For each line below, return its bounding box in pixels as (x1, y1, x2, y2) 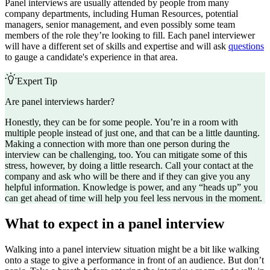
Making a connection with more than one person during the (5, 138, 230, 149)
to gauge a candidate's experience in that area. (5, 51, 178, 62)
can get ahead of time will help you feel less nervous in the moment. (5, 192, 262, 203)
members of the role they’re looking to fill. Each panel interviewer (5, 30, 255, 40)
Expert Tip (17, 75, 57, 86)
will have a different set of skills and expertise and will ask (5, 40, 228, 51)
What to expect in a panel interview (5, 215, 224, 231)
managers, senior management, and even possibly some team (5, 19, 235, 30)
